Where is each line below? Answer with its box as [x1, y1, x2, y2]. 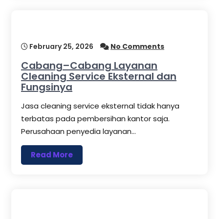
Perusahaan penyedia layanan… [21, 126, 136, 137]
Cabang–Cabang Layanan [21, 59, 157, 73]
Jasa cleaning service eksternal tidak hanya [21, 101, 179, 111]
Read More [31, 150, 73, 160]
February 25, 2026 [28, 42, 93, 52]
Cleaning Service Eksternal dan [21, 69, 176, 84]
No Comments [110, 42, 164, 52]
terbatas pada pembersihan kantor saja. [21, 113, 170, 124]
